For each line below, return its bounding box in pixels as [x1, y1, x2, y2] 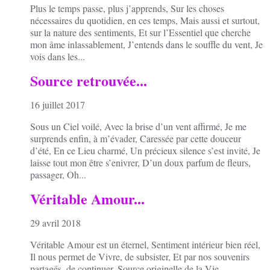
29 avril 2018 [30, 216, 81, 229]
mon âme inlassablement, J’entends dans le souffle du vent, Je [30, 37, 263, 51]
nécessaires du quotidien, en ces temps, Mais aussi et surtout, [30, 13, 260, 27]
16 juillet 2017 [30, 98, 85, 111]
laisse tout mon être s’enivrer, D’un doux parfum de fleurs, [30, 155, 251, 169]
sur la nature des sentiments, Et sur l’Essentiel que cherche [30, 25, 251, 39]
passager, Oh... [30, 168, 86, 181]
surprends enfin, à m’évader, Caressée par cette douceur [30, 131, 241, 145]
